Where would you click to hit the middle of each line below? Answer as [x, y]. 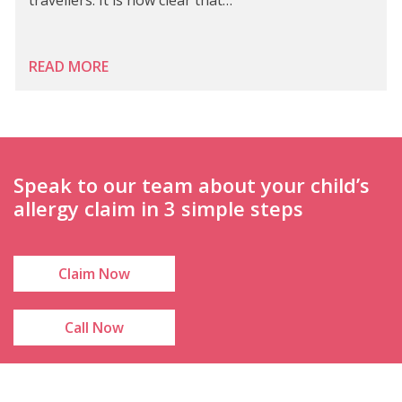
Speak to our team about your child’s [192, 184]
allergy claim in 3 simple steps [158, 208]
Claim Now [94, 273]
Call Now [94, 327]
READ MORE [69, 66]
